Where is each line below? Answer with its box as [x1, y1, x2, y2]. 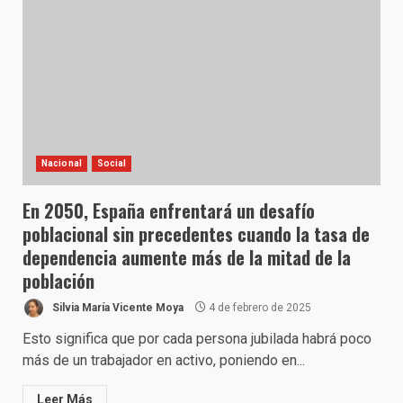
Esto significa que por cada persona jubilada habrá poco [22, 330, 372, 347]
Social [96, 158, 127, 168]
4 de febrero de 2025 [206, 300, 311, 314]
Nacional [41, 158, 82, 168]
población [22, 267, 94, 294]
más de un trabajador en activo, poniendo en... [22, 352, 305, 369]
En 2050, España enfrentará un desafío [22, 197, 315, 224]
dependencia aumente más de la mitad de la [22, 244, 351, 271]
